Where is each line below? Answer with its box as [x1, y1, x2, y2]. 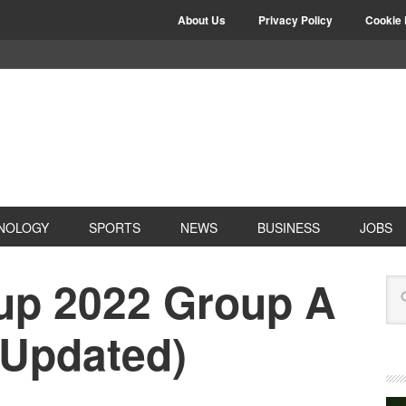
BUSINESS [257, 218, 320, 237]
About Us [178, 12, 226, 28]
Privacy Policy [258, 12, 333, 28]
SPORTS [89, 218, 140, 237]
